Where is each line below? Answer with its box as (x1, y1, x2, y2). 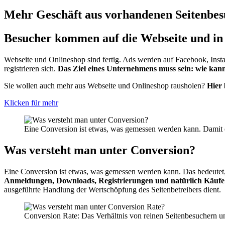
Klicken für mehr (4, 98, 58, 107)
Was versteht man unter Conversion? (4, 143, 195, 157)
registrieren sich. (4, 64, 58, 73)
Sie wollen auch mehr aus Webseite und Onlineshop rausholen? (4, 81, 205, 90)
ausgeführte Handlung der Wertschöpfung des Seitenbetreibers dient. (4, 185, 221, 194)
